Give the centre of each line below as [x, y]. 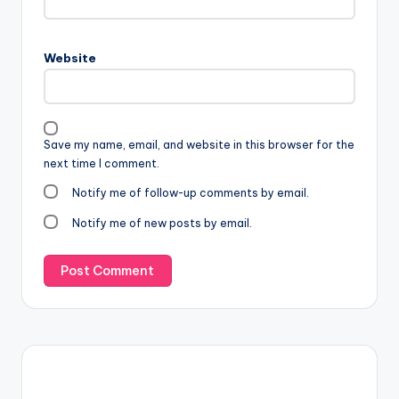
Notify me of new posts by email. [163, 223]
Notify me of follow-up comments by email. [191, 192]
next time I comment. [102, 163]
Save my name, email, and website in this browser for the [199, 144]
